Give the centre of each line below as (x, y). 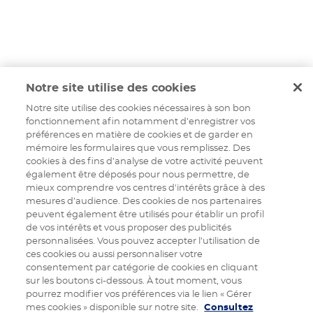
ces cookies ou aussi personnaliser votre (115, 255)
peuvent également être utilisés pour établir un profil (145, 215)
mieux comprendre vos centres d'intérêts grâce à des (146, 189)
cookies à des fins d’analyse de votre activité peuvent (145, 162)
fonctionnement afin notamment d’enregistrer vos (141, 122)
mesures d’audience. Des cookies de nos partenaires (144, 202)
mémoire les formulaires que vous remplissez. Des (138, 149)
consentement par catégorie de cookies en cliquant (142, 268)
